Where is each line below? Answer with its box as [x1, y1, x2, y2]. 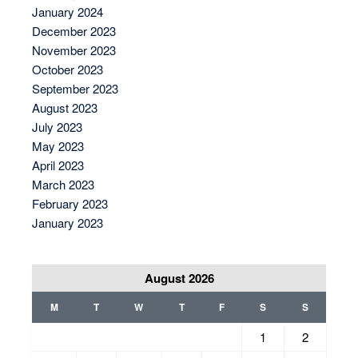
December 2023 [32, 22, 116, 39]
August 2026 [144, 268, 214, 287]
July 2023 [32, 117, 82, 135]
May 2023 [32, 137, 84, 154]
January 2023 [32, 213, 103, 231]
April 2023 [32, 156, 84, 173]
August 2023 [32, 98, 97, 116]
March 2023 [32, 175, 94, 193]
